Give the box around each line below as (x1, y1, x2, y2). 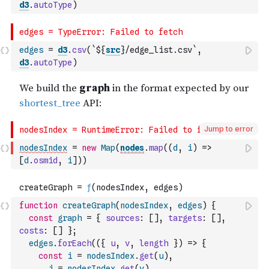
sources (106, 213, 139, 223)
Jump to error (204, 124, 253, 133)
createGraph (62, 201, 115, 210)
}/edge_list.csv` (120, 45, 197, 55)
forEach (58, 238, 91, 248)
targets (168, 213, 202, 223)
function (19, 201, 58, 210)
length (139, 238, 168, 248)
